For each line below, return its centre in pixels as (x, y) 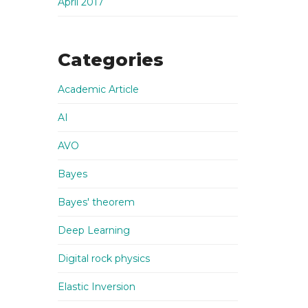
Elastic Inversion (96, 287)
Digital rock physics (103, 258)
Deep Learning (93, 230)
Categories (110, 60)
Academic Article (98, 89)
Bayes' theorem (96, 202)
